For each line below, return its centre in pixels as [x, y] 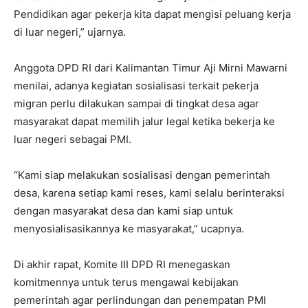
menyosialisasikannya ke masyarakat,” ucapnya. [129, 228]
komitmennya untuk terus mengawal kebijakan [126, 282]
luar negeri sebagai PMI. [73, 139]
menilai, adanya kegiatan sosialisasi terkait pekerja [136, 85]
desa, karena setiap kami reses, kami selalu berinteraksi [149, 192]
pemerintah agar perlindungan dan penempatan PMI [140, 300]
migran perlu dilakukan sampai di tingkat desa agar [136, 103]
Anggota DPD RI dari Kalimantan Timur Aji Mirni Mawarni [151, 67]
